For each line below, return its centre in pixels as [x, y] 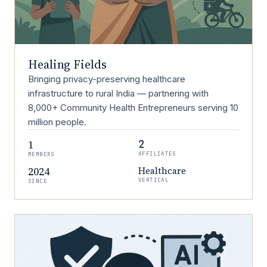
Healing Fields [67, 64]
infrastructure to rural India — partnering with [118, 93]
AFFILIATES [157, 153]
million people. [57, 122]
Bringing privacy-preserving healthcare [107, 79]
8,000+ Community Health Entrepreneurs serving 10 [133, 108]
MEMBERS [41, 154]
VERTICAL [154, 180]
